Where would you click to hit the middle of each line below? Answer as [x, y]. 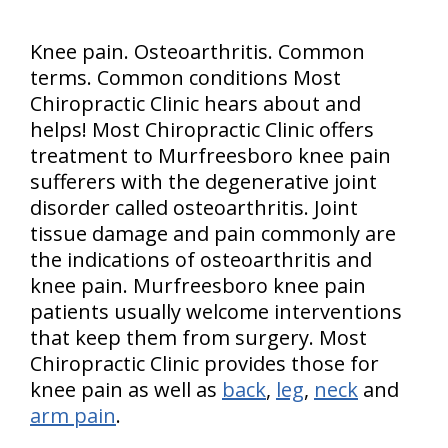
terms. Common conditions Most [185, 77]
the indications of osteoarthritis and [201, 259]
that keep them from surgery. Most [198, 337]
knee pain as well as [126, 389]
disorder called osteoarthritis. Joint [194, 207]
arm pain [73, 415]
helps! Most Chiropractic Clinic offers [202, 129]
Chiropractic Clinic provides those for [204, 363]
